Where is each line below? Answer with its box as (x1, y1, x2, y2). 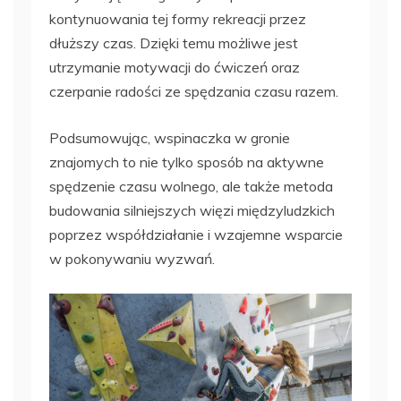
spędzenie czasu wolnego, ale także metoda (49, 177, 333, 196)
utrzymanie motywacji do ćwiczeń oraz (49, 58, 300, 77)
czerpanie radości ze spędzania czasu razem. (49, 82, 338, 101)
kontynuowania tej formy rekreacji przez (49, 10, 306, 29)
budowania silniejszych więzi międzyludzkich (49, 201, 335, 220)
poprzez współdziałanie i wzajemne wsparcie (49, 226, 343, 244)
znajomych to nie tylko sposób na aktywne (49, 153, 324, 172)
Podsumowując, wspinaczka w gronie (49, 129, 290, 148)
